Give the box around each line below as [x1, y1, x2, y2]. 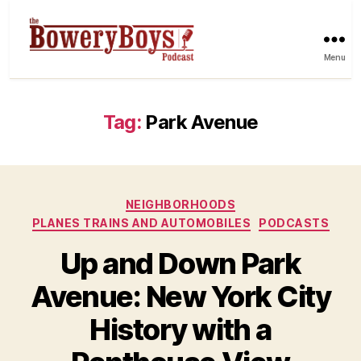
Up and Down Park [60, 245, 301, 281]
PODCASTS [259, 216, 330, 230]
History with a [89, 311, 272, 347]
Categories [180, 192, 251, 210]
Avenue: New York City [30, 278, 331, 314]
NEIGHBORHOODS [125, 197, 236, 211]
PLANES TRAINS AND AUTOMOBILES [31, 216, 251, 230]
